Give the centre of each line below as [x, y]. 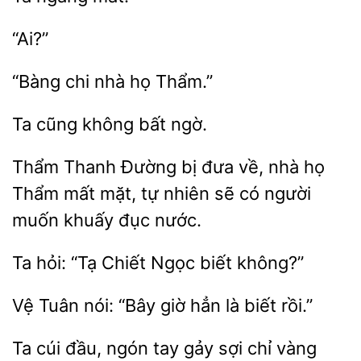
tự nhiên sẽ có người [224, 193]
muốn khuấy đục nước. [107, 220]
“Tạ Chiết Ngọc [133, 263]
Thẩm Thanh [66, 167]
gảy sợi [213, 348]
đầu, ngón [107, 348]
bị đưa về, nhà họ [251, 167]
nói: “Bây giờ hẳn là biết [180, 305]
